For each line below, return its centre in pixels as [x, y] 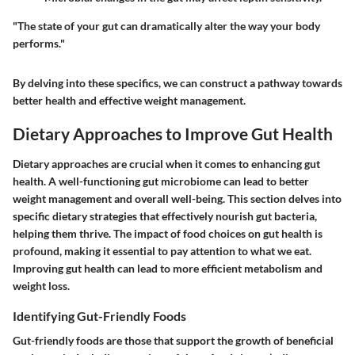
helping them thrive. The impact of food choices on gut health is [168, 233]
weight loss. [41, 285]
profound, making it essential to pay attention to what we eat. [162, 250]
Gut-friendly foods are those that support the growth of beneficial [173, 340]
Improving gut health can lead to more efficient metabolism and [168, 268]
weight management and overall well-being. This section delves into [177, 198]
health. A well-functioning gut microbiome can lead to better [161, 181]
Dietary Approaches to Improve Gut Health [173, 134]
